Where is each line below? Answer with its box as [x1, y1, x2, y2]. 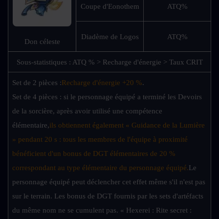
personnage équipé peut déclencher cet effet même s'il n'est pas [12, 178, 205, 186]
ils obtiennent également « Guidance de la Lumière [49, 121, 205, 130]
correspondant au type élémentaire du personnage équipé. [12, 164, 189, 172]
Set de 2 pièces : [12, 79, 62, 87]
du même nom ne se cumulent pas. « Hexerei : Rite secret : [12, 206, 192, 215]
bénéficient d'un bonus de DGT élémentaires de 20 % [12, 150, 175, 158]
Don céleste [24, 38, 60, 46]
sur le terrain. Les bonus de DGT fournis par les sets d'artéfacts [12, 192, 203, 200]
